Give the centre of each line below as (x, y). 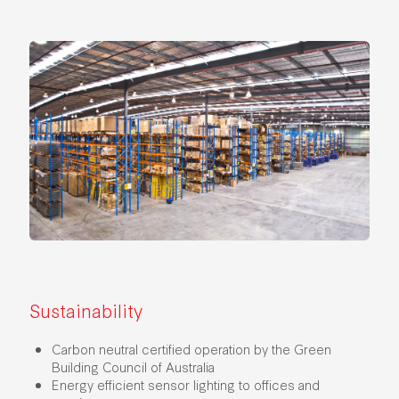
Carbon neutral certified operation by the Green (191, 348)
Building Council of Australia (133, 366)
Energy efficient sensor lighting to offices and (185, 384)
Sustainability (85, 309)
